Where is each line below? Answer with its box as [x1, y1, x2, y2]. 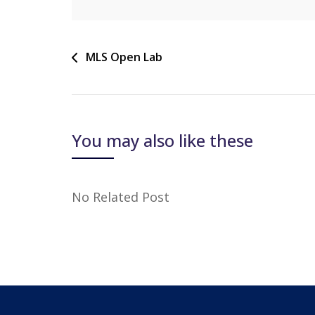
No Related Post [72, 188, 169, 206]
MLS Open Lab [86, 49, 162, 65]
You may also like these [72, 129, 253, 153]
